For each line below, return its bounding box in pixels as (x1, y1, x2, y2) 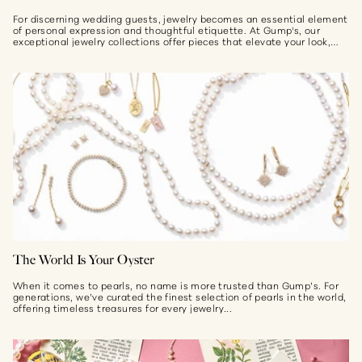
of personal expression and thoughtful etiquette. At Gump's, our (13, 23, 321, 36)
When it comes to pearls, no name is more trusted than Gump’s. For (13, 278, 339, 292)
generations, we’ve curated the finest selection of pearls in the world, (13, 289, 347, 303)
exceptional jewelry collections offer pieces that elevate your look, (13, 34, 331, 48)
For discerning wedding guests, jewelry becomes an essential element (13, 11, 348, 25)
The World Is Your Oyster (13, 252, 155, 267)
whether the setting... (13, 45, 117, 59)
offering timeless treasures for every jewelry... (13, 301, 233, 314)
